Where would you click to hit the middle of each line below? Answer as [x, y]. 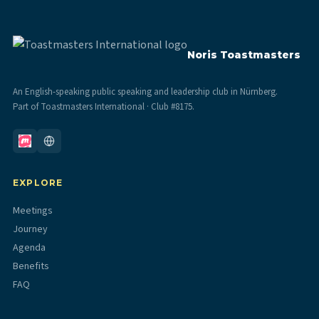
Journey [30, 229]
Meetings [33, 210]
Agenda [29, 247]
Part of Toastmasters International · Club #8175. [104, 106]
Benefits [31, 266]
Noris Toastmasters [244, 54]
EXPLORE [38, 182]
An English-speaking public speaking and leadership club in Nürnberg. [145, 91]
